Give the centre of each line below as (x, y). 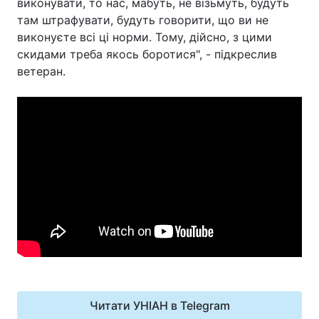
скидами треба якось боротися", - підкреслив (147, 54)
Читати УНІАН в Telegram (159, 305)
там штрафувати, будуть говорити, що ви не (143, 20)
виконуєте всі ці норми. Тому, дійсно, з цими (145, 37)
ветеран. (157, 71)
